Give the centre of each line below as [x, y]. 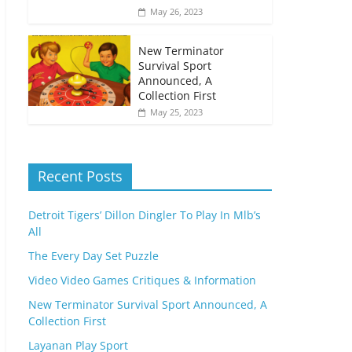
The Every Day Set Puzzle [93, 255]
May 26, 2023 [176, 11]
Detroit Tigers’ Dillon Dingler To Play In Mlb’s [145, 214]
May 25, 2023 [176, 112]
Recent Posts [80, 176]
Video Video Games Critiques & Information [142, 280]
